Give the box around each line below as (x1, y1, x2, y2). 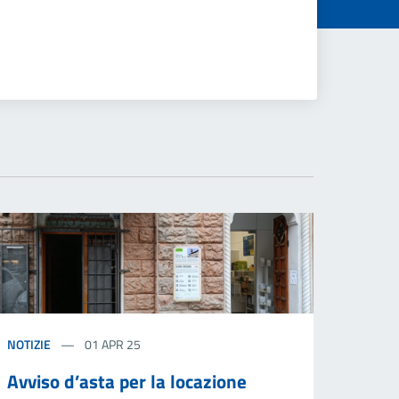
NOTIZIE (7, 334, 51, 354)
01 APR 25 (82, 334, 141, 354)
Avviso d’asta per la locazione (7, 366, 247, 395)
